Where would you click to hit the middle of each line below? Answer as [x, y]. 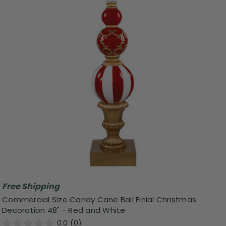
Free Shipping [31, 187]
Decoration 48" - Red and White [64, 210]
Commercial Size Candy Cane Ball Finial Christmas [99, 199]
